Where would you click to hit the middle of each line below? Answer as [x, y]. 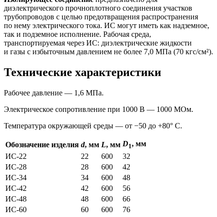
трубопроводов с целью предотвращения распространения [101, 16]
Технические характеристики [83, 72]
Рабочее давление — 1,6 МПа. [54, 93]
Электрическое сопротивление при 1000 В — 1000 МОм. [99, 109]
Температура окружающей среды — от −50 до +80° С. [93, 125]
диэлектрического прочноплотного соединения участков [98, 8]
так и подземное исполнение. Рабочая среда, [77, 34]
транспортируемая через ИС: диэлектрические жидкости [98, 43]
